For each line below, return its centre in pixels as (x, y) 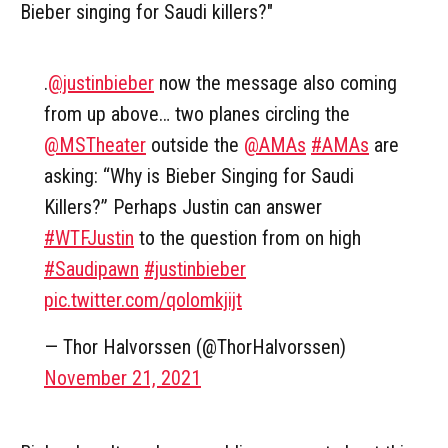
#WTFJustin (89, 237)
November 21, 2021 (122, 377)
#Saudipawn (91, 268)
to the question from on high (247, 237)
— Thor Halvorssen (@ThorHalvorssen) (195, 346)
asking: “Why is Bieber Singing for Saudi (199, 175)
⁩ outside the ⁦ (195, 144)
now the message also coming (275, 82)
